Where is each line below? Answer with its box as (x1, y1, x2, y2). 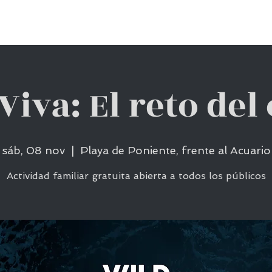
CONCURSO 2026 (10, 9, 83, 21)
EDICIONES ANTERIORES (112, 9, 218, 21)
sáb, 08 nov (1, 144, 65, 157)
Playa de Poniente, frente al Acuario (80, 144, 271, 157)
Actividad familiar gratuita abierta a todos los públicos (6, 170, 266, 182)
